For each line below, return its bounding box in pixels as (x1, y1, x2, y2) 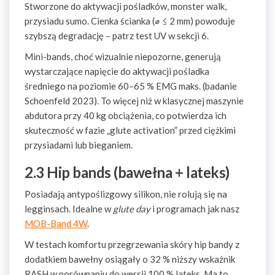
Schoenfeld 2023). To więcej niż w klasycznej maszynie (25, 95, 244, 106)
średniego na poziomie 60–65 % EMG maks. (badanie (25, 80, 237, 91)
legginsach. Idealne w (25, 203, 113, 214)
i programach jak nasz (150, 203, 239, 214)
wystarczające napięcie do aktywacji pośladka (25, 66, 209, 77)
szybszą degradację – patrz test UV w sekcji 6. (25, 30, 209, 41)
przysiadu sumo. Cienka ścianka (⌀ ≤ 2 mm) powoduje (25, 15, 235, 26)
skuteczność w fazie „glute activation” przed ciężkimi (25, 125, 236, 136)
